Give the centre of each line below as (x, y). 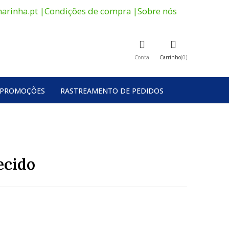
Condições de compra (88, 11)
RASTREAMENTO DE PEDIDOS (112, 90)
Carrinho (170, 58)
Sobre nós (157, 11)
